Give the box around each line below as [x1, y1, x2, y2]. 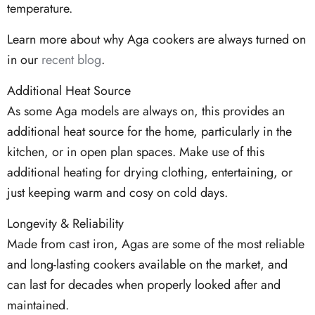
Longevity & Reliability [7, 214, 124, 233]
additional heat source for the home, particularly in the [7, 122, 292, 141]
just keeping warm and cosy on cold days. [7, 184, 228, 202]
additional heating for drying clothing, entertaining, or [7, 163, 292, 182]
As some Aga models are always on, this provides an [7, 102, 285, 121]
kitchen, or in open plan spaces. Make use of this [7, 143, 264, 162]
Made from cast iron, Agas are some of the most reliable [7, 235, 304, 254]
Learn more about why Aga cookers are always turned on [7, 30, 306, 49]
